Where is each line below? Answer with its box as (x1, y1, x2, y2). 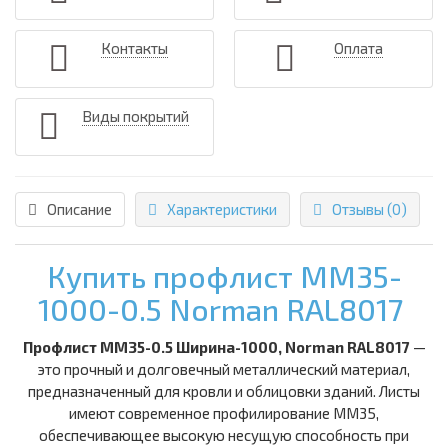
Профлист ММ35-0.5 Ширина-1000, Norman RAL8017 (22, 338, 413, 357)
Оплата (334, 39, 383, 58)
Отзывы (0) (332, 200, 407, 219)
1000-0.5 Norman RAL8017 (38, 291, 410, 328)
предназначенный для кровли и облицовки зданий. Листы (28, 382, 420, 401)
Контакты (101, 39, 168, 58)
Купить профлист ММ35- (46, 258, 402, 295)
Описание (47, 200, 112, 219)
